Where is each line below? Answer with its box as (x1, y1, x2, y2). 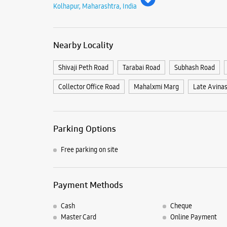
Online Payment (170, 212, 217, 222)
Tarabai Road (122, 62, 160, 72)
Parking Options (53, 123, 116, 134)
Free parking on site (60, 145, 118, 155)
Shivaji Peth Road (58, 62, 108, 72)
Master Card (60, 212, 96, 222)
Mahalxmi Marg (133, 82, 179, 91)
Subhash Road (174, 62, 215, 72)
